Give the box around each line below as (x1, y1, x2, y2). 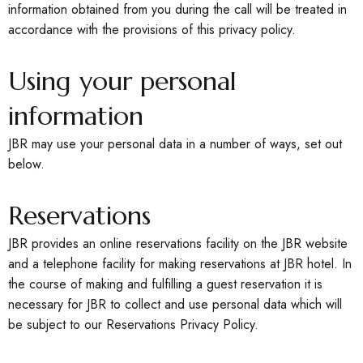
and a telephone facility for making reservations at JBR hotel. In (8, 254, 352, 273)
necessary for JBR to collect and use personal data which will (8, 295, 342, 314)
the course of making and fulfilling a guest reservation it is (8, 275, 322, 293)
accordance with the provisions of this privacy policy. (8, 20, 296, 39)
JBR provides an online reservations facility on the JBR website (8, 234, 348, 253)
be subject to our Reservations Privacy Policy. (8, 315, 258, 334)
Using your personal (8, 65, 237, 97)
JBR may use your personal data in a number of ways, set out (8, 135, 342, 153)
